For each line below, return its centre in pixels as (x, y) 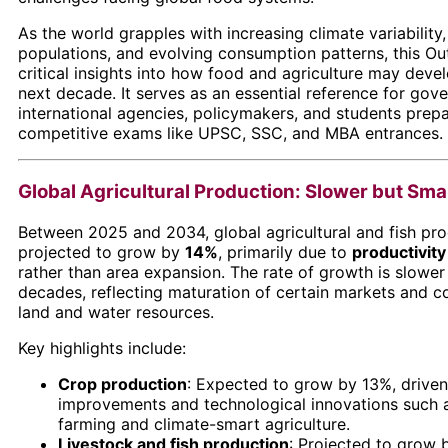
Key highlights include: (102, 347)
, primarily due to (285, 251)
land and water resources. (116, 311)
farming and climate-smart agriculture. (204, 423)
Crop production (122, 383)
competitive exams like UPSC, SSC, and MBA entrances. (230, 133)
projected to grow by (101, 251)
